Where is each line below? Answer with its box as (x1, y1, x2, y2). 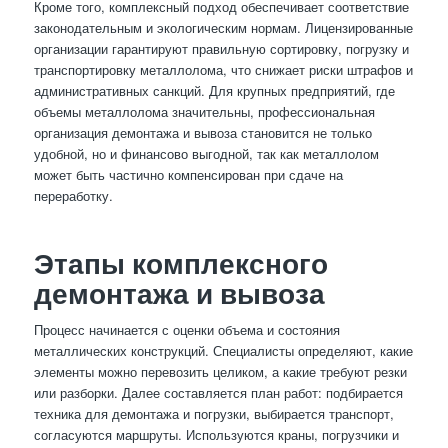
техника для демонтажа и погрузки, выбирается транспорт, (33, 403, 394, 423)
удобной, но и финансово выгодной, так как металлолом (33, 143, 379, 163)
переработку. (33, 185, 113, 205)
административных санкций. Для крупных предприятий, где (33, 80, 395, 100)
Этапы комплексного (33, 245, 328, 280)
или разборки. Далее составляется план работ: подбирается (33, 382, 403, 402)
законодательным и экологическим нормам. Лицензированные (33, 17, 413, 37)
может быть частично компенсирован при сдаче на (33, 164, 343, 184)
